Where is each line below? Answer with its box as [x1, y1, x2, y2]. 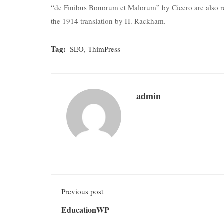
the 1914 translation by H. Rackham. [51, 16, 166, 26]
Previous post [61, 186, 103, 196]
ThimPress [88, 44, 120, 54]
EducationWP [61, 203, 109, 215]
